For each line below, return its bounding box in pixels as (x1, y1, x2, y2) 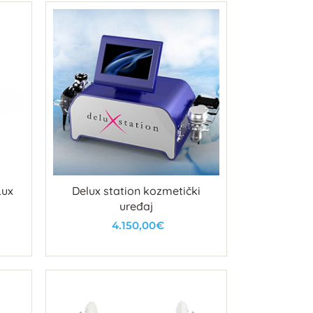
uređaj (119, 198, 153, 213)
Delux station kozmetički (71, 183, 201, 198)
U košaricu (110, 245, 165, 259)
